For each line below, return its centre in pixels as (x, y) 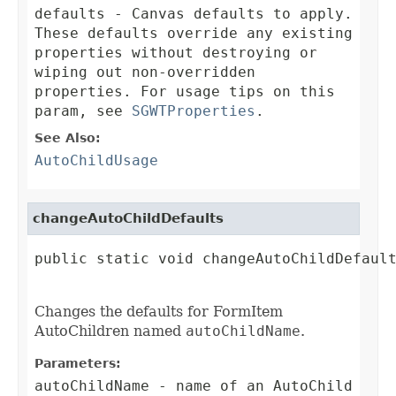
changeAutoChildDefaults (128, 219)
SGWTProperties (194, 111)
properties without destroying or (176, 53)
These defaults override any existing (194, 34)
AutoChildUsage (96, 161)
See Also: (68, 138)
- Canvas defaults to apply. (229, 14)
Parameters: (78, 364)
